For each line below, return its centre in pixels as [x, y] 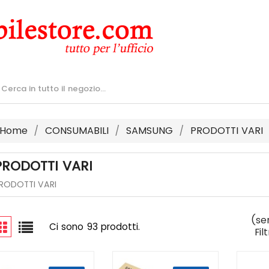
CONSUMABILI [77, 131]
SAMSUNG [149, 131]
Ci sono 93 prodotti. [95, 227]
